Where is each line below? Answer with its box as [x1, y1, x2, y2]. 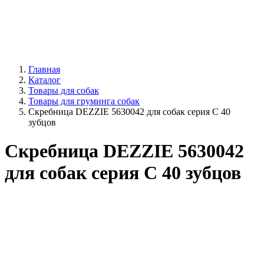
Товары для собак [28, 85, 99, 95]
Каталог [28, 75, 61, 85]
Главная [28, 64, 60, 74]
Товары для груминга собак [28, 96, 140, 106]
